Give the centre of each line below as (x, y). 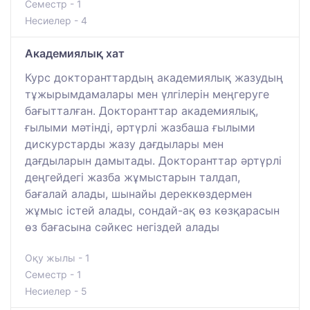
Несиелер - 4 (56, 21)
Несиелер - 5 (56, 291)
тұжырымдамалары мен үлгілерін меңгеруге (147, 94)
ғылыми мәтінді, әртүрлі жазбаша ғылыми (140, 128)
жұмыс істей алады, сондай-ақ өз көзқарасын (152, 211)
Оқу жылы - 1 (57, 258)
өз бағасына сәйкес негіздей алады (122, 227)
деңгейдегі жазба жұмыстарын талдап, (133, 177)
